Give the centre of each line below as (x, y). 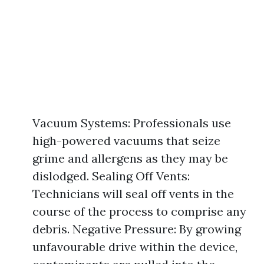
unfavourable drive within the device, (135, 247)
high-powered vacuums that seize (126, 141)
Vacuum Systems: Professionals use (132, 123)
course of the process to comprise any (139, 212)
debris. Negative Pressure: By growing (137, 229)
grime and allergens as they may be (130, 159)
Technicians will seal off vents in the (133, 194)
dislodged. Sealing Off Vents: (111, 176)
